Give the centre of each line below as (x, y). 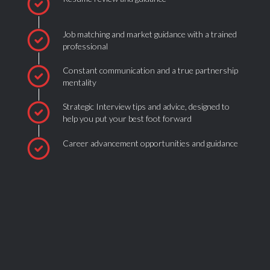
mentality (80, 82)
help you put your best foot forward (127, 118)
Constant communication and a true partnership (150, 70)
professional (85, 46)
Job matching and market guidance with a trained (150, 34)
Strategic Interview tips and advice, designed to (146, 106)
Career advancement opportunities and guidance (150, 143)
